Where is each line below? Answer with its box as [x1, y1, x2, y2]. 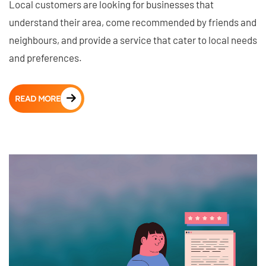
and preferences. [9, 52, 82, 64]
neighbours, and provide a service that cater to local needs [9, 34, 257, 46]
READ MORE [15, 93, 61, 104]
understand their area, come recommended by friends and [9, 16, 256, 28]
